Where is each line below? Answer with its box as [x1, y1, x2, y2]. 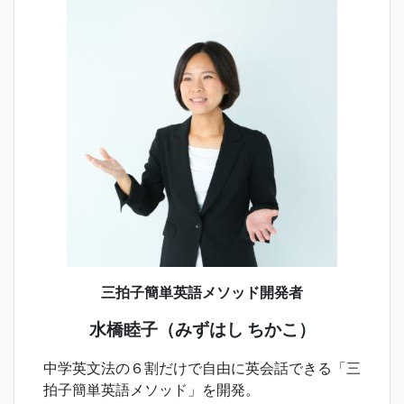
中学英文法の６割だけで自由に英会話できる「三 [43, 358, 361, 377]
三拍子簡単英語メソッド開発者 [101, 282, 303, 301]
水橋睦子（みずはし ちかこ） [88, 318, 316, 340]
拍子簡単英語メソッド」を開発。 [43, 380, 260, 399]
